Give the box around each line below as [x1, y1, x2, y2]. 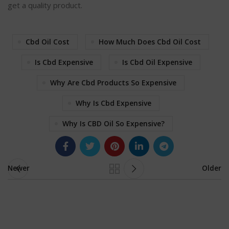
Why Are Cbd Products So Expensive [50, 77, 176, 87]
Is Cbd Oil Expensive [122, 57, 192, 67]
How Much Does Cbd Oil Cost [99, 36, 201, 47]
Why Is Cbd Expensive [75, 98, 151, 108]
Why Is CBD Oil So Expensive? [62, 118, 165, 128]
